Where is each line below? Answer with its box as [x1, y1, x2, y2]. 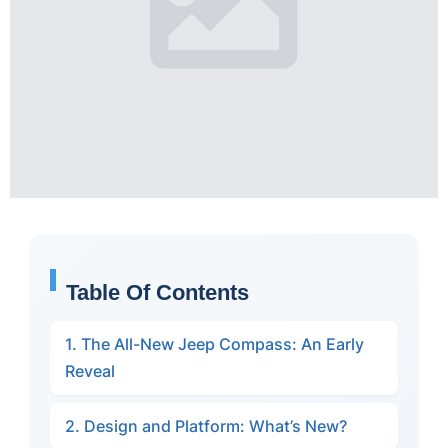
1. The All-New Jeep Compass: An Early [65, 334, 364, 354]
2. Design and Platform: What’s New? [65, 416, 347, 436]
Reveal [65, 361, 115, 381]
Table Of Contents [66, 280, 249, 305]
